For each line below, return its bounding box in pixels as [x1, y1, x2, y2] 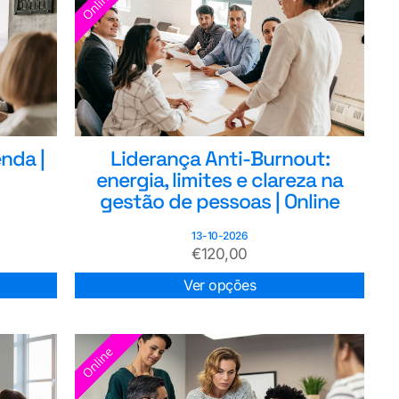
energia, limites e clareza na [96, 167, 344, 194]
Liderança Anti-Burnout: [110, 145, 330, 173]
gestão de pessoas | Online [100, 188, 340, 216]
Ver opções [183, 276, 256, 295]
